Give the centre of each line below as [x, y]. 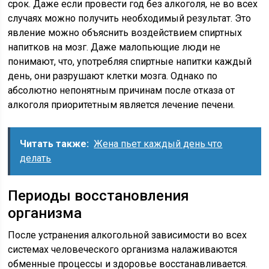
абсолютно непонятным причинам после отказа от [122, 90]
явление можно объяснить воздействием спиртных [125, 33]
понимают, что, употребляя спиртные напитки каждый [130, 62]
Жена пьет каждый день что [158, 144]
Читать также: [55, 144]
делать [36, 158]
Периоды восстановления [99, 196]
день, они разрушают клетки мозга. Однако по [113, 76]
